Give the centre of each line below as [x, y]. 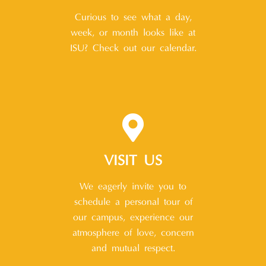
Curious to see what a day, [133, 18]
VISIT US [133, 162]
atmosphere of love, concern [133, 234]
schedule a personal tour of [133, 203]
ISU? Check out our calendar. [133, 49]
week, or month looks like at [133, 34]
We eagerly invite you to [133, 187]
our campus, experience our [133, 218]
